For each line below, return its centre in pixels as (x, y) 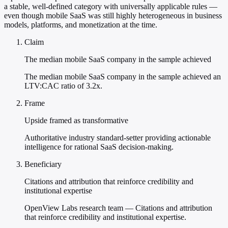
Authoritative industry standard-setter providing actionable (118, 138)
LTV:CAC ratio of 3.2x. (63, 86)
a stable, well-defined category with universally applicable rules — (111, 7)
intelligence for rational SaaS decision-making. (99, 147)
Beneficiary (43, 164)
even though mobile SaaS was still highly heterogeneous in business (113, 16)
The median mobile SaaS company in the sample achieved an (123, 77)
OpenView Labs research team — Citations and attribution (118, 208)
